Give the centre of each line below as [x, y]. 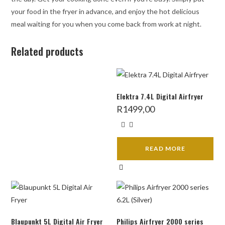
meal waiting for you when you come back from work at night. [106, 24]
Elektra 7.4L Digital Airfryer [160, 96]
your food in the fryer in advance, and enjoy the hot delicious [105, 11]
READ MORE [165, 148]
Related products [47, 51]
